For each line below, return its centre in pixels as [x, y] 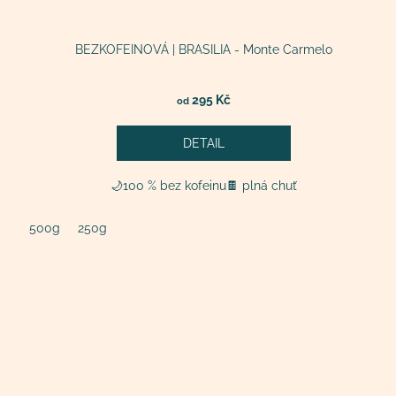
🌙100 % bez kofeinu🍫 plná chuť [204, 185]
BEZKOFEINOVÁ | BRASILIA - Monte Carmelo [204, 49]
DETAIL [204, 143]
